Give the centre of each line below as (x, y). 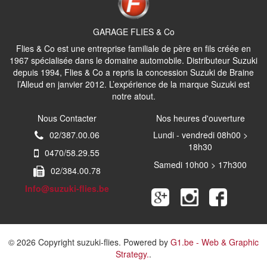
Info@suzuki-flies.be (67, 188)
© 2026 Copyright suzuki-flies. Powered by (89, 242)
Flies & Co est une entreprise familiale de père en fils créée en (133, 48)
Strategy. (132, 254)
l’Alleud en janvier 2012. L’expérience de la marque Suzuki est (133, 84)
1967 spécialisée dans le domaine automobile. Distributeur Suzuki (133, 60)
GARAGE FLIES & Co (133, 31)
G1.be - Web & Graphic (215, 242)
